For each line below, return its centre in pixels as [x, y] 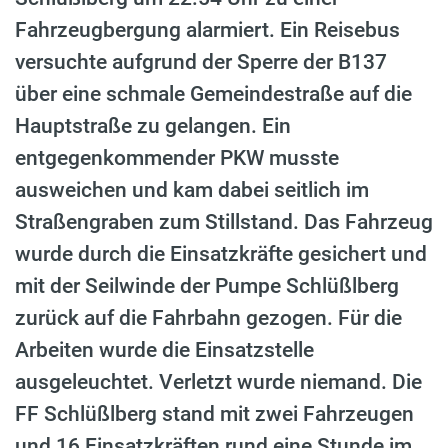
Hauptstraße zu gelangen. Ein [153, 126]
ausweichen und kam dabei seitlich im [192, 190]
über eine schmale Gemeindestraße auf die [213, 94]
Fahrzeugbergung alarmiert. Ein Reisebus [207, 30]
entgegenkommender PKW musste [177, 158]
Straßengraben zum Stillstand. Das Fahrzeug [224, 222]
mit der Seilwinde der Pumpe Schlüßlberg [207, 286]
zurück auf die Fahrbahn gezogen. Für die [208, 318]
